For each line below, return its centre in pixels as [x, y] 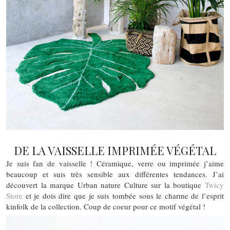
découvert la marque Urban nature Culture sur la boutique [106, 185]
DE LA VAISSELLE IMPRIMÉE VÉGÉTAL [115, 150]
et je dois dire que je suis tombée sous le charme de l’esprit [123, 195]
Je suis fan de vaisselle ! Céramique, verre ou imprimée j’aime [115, 163]
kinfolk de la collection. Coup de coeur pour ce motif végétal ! [106, 206]
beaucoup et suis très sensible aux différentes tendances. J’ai [115, 174]
